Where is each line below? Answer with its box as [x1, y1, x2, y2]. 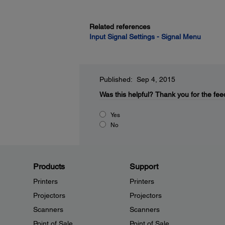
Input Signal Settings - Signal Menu [89, 33, 201, 41]
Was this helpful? [99, 90, 153, 98]
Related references [89, 23, 150, 31]
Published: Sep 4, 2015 [99, 75, 175, 83]
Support [129, 162, 158, 171]
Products [33, 162, 65, 171]
